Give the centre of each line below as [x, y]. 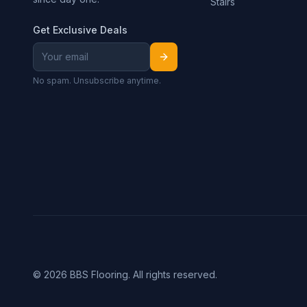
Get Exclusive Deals [80, 30]
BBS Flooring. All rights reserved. [142, 274]
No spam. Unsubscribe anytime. [97, 81]
